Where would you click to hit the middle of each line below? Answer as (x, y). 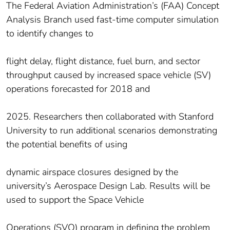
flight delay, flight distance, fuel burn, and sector (103, 61)
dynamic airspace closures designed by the (92, 172)
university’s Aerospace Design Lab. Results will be (108, 186)
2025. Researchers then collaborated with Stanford (110, 117)
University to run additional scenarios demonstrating (112, 131)
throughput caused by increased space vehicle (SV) (109, 75)
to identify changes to (50, 34)
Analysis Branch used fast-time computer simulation (112, 20)
